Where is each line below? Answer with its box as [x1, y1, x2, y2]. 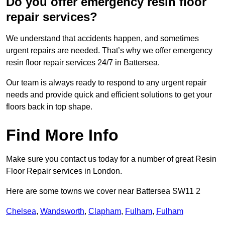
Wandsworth [40, 207, 84, 216]
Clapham [88, 207, 121, 216]
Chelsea [6, 207, 36, 216]
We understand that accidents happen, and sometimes [6, 34, 199, 43]
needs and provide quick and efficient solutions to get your [6, 90, 212, 99]
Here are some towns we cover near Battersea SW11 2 [6, 187, 200, 196]
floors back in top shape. [6, 102, 92, 111]
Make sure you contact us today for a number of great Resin [6, 155, 216, 164]
